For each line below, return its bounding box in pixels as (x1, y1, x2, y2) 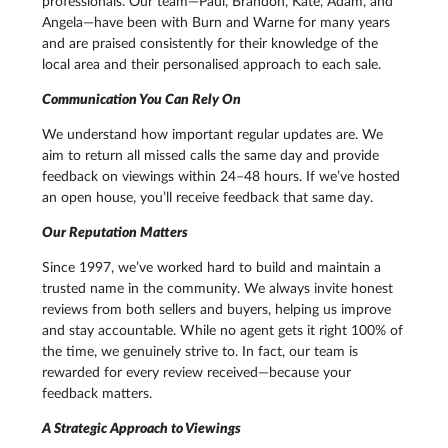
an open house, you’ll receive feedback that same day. (42, 191, 373, 205)
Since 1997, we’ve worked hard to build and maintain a (42, 261, 381, 275)
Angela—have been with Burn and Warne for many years (42, 16, 390, 30)
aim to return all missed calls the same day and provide (42, 149, 379, 163)
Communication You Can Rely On (42, 93, 241, 107)
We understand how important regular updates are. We (42, 128, 383, 142)
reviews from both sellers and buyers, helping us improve (42, 303, 391, 317)
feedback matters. (42, 387, 152, 401)
